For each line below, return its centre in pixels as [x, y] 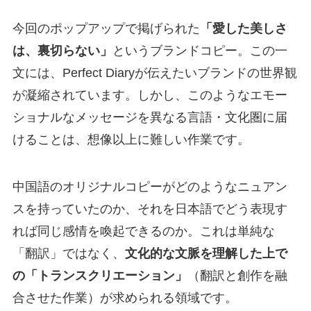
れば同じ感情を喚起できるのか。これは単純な [143, 231]
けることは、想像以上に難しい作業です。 [131, 139]
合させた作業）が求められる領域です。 [125, 297]
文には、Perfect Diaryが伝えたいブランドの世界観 [154, 73]
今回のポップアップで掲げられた [106, 28]
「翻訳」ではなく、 [68, 253]
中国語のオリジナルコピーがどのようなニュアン [150, 186]
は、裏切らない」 [62, 50]
